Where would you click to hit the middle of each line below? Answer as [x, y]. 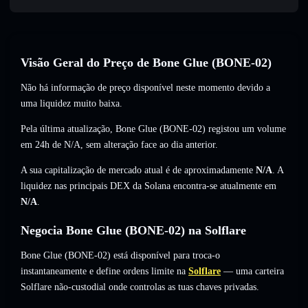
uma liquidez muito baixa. [71, 104]
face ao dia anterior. [178, 145]
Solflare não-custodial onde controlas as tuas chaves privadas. [140, 287]
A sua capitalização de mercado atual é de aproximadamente [138, 170]
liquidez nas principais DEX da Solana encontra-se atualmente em [148, 186]
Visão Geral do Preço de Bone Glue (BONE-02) [146, 63]
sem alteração [112, 145]
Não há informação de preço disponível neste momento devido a [145, 88]
